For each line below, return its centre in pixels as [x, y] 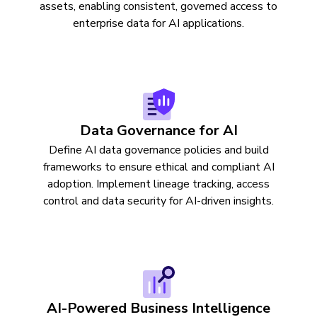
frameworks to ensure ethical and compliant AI [158, 167]
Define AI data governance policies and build [158, 150]
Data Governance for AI [158, 131]
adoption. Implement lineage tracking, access [158, 184]
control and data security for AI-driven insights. [158, 201]
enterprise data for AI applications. [158, 23]
